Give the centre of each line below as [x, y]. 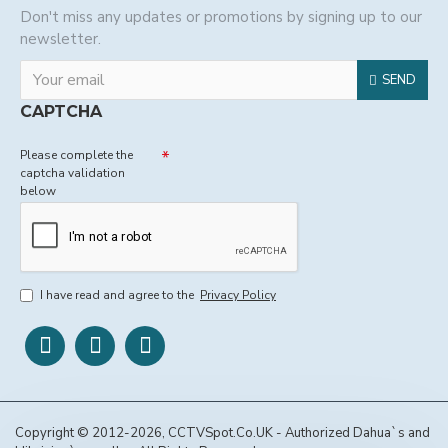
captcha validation [72, 173]
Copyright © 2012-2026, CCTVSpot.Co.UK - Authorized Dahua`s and [222, 433]
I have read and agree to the [118, 295]
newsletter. [60, 39]
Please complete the [76, 155]
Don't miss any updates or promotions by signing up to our [221, 17]
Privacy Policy [238, 295]
